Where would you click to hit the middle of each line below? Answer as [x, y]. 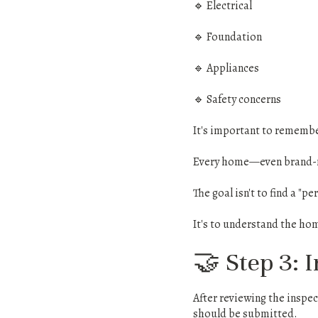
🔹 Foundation [227, 37]
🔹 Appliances [226, 68]
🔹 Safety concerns [237, 99]
